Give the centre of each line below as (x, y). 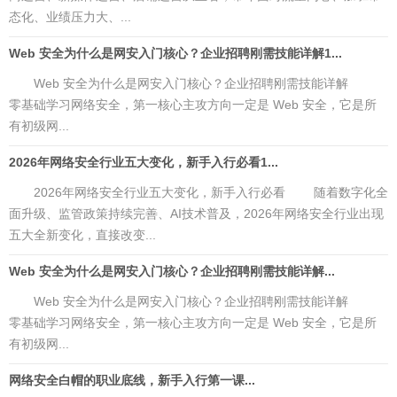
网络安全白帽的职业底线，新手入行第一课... (132, 380)
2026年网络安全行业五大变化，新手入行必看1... (144, 162)
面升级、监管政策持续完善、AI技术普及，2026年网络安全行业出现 (196, 214)
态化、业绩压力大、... (70, 17)
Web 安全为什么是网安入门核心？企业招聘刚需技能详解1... (175, 53)
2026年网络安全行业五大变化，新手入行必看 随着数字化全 (198, 192)
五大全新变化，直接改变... (82, 235)
